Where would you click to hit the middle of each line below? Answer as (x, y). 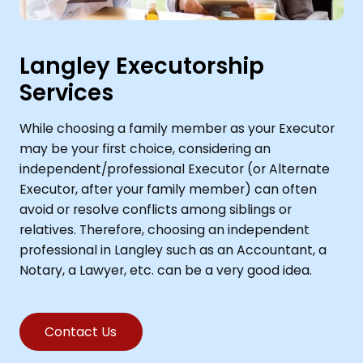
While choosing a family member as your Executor (177, 129)
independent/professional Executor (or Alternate (174, 169)
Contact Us (81, 331)
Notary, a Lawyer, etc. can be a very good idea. (165, 271)
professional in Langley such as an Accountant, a (173, 250)
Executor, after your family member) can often (168, 190)
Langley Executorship (141, 66)
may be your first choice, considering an (145, 149)
